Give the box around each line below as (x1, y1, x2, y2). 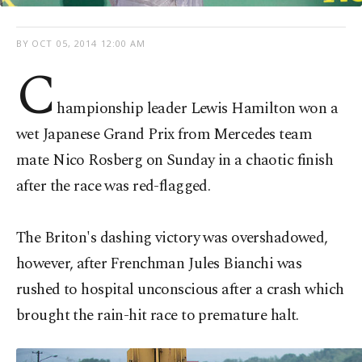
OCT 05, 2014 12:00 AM (32, 37, 146, 49)
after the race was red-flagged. (16, 175, 211, 198)
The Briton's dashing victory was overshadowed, (16, 226, 328, 250)
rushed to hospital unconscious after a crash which (16, 278, 344, 301)
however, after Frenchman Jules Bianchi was (16, 252, 302, 276)
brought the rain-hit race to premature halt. (16, 304, 299, 327)
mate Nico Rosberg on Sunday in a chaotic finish (16, 149, 334, 172)
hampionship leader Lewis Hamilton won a (57, 97, 339, 120)
